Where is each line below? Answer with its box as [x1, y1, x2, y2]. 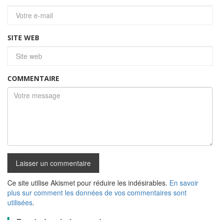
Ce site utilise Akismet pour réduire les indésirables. [7, 178, 169, 188]
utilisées [7, 197, 32, 208]
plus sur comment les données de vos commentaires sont [7, 188, 187, 198]
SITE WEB [7, 33, 39, 43]
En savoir [169, 178, 198, 188]
